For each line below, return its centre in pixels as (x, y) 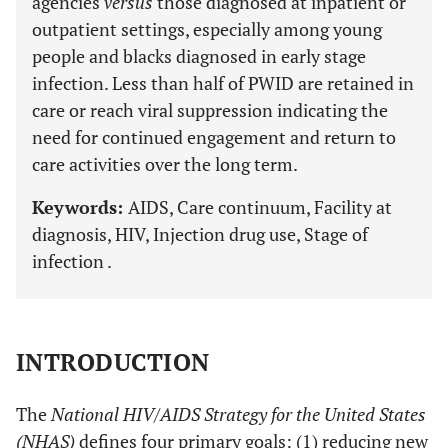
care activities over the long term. (165, 164)
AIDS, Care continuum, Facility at (260, 207)
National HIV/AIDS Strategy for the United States (238, 414)
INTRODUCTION (113, 362)
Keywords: (80, 207)
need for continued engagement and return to (214, 137)
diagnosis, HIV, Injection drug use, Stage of (200, 234)
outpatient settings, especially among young (207, 29)
